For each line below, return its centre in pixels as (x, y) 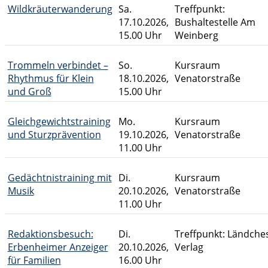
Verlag (189, 247)
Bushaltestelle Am (215, 22)
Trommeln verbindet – (58, 65)
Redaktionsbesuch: (50, 234)
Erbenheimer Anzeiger (58, 247)
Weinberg (196, 35)
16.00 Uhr (140, 260)
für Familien (34, 260)
